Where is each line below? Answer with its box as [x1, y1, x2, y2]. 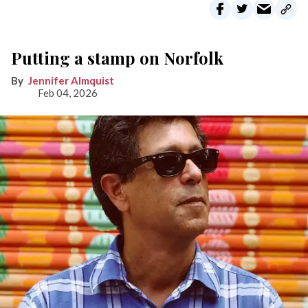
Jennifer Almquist [28, 74, 114, 87]
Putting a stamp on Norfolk [11, 47, 223, 69]
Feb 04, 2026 [37, 87, 98, 100]
